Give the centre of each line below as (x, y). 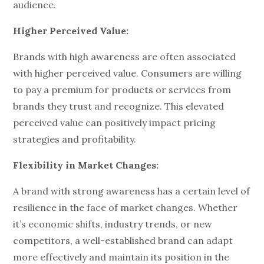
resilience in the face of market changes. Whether (126, 207)
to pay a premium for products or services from (122, 90)
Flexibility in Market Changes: (86, 165)
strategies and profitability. (75, 139)
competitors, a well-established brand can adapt (123, 240)
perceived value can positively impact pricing (115, 123)
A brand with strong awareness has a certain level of (132, 191)
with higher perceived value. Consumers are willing (128, 73)
